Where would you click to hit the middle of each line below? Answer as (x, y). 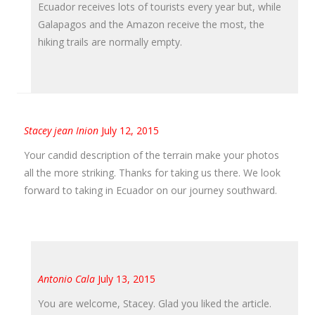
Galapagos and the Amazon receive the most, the (151, 24)
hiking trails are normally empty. (110, 41)
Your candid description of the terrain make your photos (152, 155)
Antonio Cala (66, 278)
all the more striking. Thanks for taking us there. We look (152, 172)
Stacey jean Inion (61, 130)
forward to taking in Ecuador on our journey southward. (150, 190)
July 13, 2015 (127, 278)
